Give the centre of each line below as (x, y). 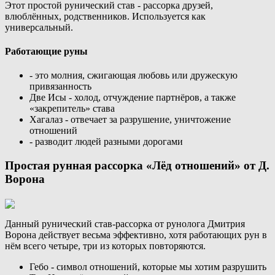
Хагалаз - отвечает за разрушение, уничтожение (130, 120)
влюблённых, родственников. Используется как (105, 16)
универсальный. (39, 27)
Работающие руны (46, 51)
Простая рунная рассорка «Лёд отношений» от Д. (137, 165)
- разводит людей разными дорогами (106, 142)
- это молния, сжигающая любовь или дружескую (134, 76)
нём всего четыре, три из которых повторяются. (105, 246)
